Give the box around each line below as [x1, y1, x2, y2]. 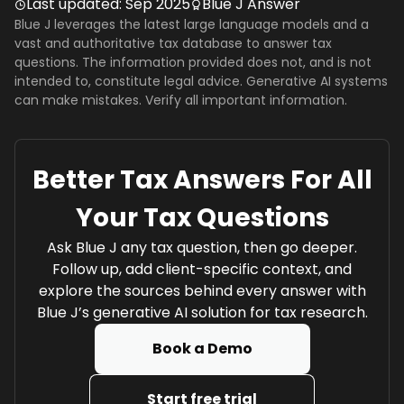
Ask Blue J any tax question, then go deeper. [47, 237, 357, 259]
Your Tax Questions [75, 200, 329, 236]
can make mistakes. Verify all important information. [14, 91, 347, 110]
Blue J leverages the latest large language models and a [14, 15, 369, 34]
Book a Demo [151, 338, 252, 360]
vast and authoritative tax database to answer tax [14, 34, 332, 53]
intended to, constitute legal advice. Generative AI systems [14, 72, 388, 91]
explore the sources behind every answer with [38, 280, 366, 302]
